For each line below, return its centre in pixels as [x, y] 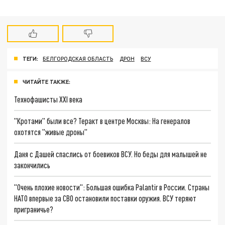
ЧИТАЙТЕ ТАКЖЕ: [46, 81]
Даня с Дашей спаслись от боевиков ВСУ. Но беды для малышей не [111, 154]
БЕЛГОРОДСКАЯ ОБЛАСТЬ [78, 58]
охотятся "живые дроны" [51, 132]
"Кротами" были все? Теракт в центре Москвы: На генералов [102, 121]
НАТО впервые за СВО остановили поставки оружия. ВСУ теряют [105, 198]
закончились [32, 165]
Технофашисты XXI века [48, 99]
